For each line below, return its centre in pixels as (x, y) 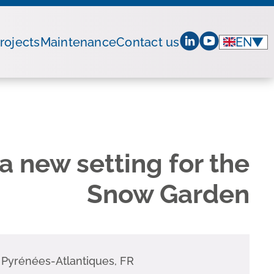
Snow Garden (168, 194)
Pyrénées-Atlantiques (58, 261)
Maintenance (78, 42)
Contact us (148, 42)
